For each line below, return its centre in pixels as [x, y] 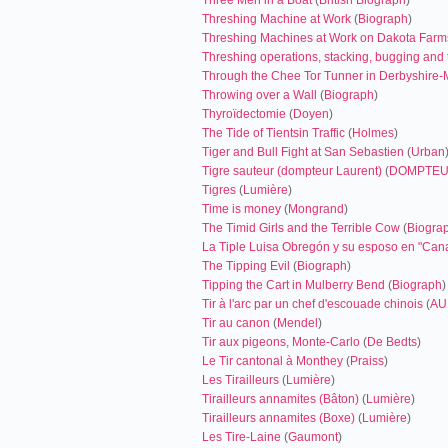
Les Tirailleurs [240, 380]
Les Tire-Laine [241, 437]
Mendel [297, 323]
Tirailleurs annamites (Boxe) [278, 418]
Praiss [367, 361]
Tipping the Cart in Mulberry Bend [293, 285]
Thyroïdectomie [244, 114]
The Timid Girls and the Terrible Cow [301, 228]
